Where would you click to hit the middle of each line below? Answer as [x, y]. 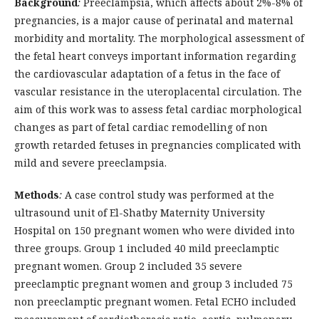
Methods [37, 195]
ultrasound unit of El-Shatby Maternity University [140, 213]
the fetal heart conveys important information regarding [155, 56]
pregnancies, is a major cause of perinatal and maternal [154, 20]
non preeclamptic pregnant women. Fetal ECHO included [155, 302]
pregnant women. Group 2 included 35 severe [128, 266]
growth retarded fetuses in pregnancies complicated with [158, 145]
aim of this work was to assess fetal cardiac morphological [158, 109]
